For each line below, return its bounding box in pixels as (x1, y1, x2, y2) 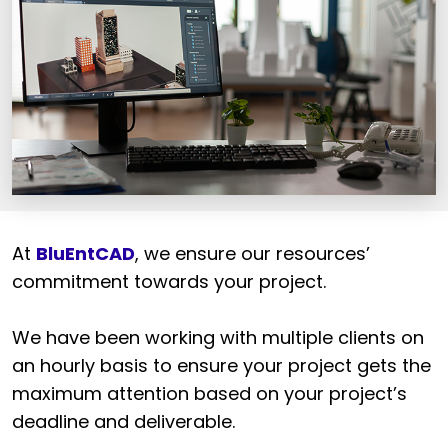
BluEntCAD (36, 240, 135, 266)
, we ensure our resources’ (135, 240, 370, 266)
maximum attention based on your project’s (12, 380, 407, 406)
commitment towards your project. (12, 268, 326, 294)
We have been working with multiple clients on (12, 324, 424, 350)
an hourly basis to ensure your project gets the (12, 352, 431, 378)
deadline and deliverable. (12, 408, 235, 434)
